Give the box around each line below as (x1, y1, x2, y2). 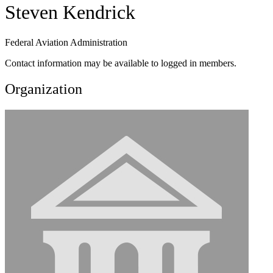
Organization (5, 80, 82, 97)
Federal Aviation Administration (5, 37, 127, 48)
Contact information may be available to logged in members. (5, 57, 236, 68)
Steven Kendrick (5, 1, 135, 24)
